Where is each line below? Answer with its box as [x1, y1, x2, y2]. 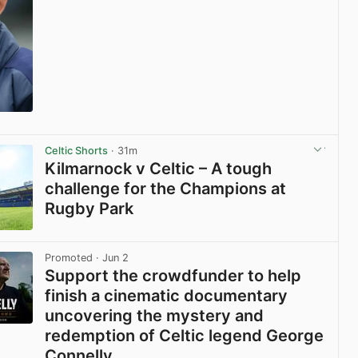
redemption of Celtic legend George [45, 326, 324, 346]
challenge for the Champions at [45, 179, 287, 199]
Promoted [45, 252, 93, 265]
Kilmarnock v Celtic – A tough [45, 159, 272, 179]
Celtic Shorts [45, 144, 109, 157]
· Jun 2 [93, 252, 129, 265]
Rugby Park [45, 199, 134, 219]
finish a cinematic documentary [45, 286, 288, 306]
